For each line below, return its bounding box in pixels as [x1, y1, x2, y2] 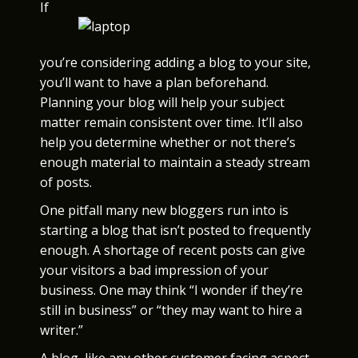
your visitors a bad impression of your [40, 261, 268, 279]
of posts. [40, 173, 92, 191]
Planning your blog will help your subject [40, 93, 284, 111]
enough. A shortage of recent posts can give [40, 241, 305, 259]
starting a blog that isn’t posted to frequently [40, 221, 311, 239]
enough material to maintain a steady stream [40, 153, 310, 171]
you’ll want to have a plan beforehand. [40, 74, 268, 91]
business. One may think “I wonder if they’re [40, 281, 303, 299]
